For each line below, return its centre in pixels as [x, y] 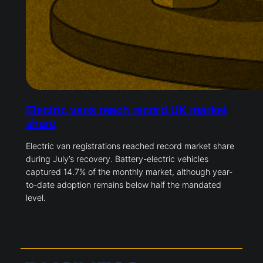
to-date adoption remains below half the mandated [123, 185]
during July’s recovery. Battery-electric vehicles [117, 159]
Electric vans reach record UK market [126, 110]
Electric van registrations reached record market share [130, 146]
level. [36, 198]
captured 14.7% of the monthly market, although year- [129, 172]
